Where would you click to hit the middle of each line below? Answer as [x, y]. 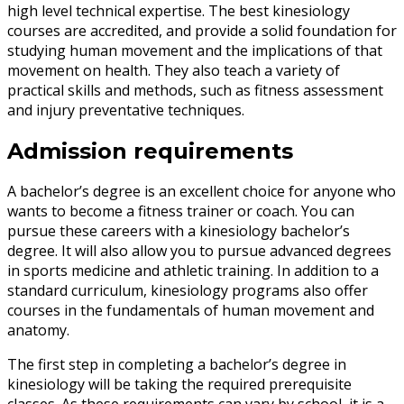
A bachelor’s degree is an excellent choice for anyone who [202, 192]
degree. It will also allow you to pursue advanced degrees [199, 251]
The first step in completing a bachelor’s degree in [177, 365]
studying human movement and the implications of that [195, 50]
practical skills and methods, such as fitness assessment [195, 90]
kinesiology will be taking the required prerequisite [179, 385]
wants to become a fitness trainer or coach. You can [181, 211]
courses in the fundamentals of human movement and [191, 311]
